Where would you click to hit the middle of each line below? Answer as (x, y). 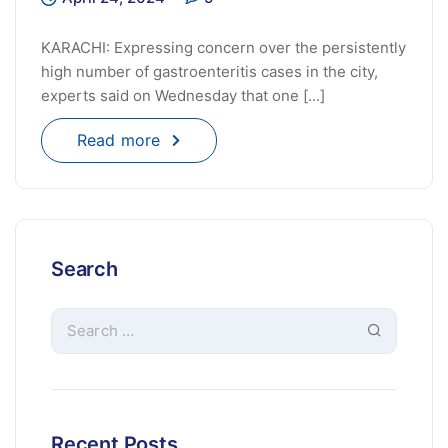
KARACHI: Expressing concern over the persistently (223, 48)
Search (84, 269)
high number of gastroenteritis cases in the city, (209, 72)
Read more (119, 140)
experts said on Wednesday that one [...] (183, 96)
